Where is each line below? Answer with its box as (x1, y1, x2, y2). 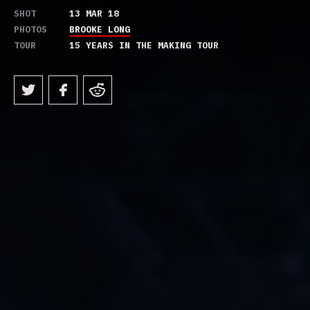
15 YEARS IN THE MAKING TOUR (69, 39, 219, 51)
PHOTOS (14, 23, 47, 35)
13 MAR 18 (69, 7, 119, 19)
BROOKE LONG (69, 23, 130, 35)
